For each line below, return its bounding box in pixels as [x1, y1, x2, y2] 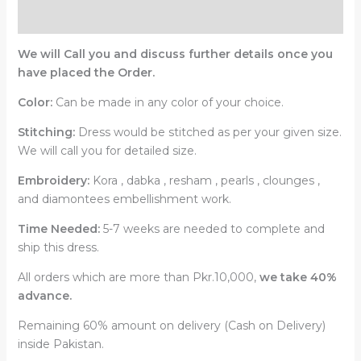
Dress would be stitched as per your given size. [74, 125, 342, 140]
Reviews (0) [17, 11, 86, 27]
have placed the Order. [17, 65, 155, 81]
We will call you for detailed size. [17, 143, 197, 159]
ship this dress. [17, 240, 99, 255]
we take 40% [255, 270, 337, 285]
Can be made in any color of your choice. [52, 95, 284, 110]
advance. [17, 288, 72, 304]
